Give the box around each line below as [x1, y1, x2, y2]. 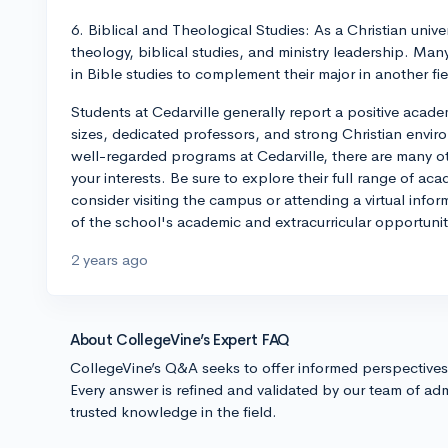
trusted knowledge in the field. [70, 402, 277, 421]
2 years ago [71, 250, 148, 269]
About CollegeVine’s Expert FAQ [70, 330, 290, 349]
